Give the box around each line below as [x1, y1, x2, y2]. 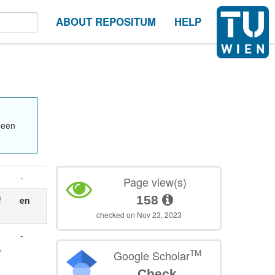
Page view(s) [123, 173, 187, 190]
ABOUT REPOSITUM [56, 14, 156, 29]
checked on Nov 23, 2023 [96, 209, 182, 220]
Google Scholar [113, 247, 190, 263]
